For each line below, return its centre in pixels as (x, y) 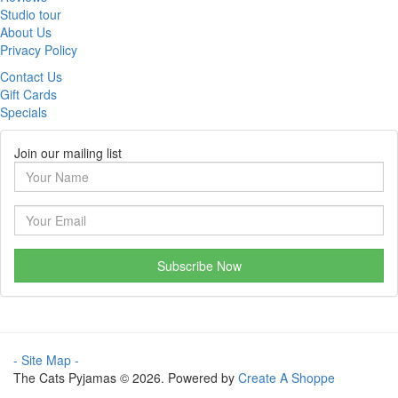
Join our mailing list (68, 153)
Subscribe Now (199, 266)
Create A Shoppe (287, 378)
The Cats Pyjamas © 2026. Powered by (126, 378)
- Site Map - (46, 360)
